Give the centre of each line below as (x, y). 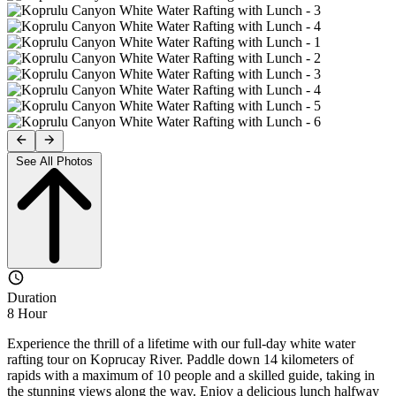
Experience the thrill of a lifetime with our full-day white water (181, 343)
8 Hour (27, 313)
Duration (32, 297)
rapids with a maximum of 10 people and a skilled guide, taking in (191, 375)
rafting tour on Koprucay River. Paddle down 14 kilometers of (180, 359)
